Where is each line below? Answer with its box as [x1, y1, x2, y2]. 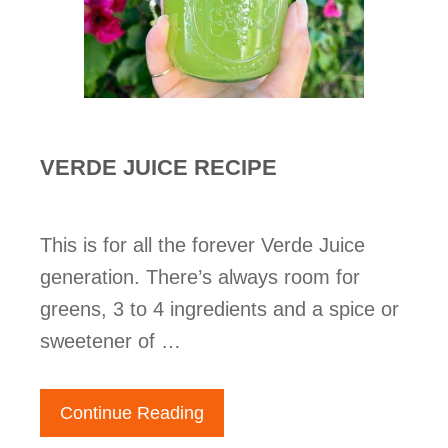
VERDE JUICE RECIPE [40, 155, 277, 180]
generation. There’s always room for [40, 266, 360, 288]
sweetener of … [40, 330, 181, 352]
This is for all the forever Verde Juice [40, 234, 365, 256]
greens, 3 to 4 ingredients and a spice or [40, 298, 399, 320]
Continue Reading [60, 403, 204, 423]
